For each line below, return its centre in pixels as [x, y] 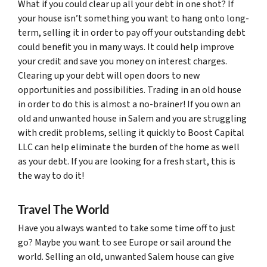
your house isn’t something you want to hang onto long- [133, 18]
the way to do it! [51, 176]
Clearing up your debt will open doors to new [109, 75]
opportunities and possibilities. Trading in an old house [130, 90]
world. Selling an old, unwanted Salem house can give [126, 257]
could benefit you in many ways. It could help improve [126, 47]
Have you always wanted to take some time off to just [127, 228]
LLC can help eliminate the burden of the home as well [129, 147]
